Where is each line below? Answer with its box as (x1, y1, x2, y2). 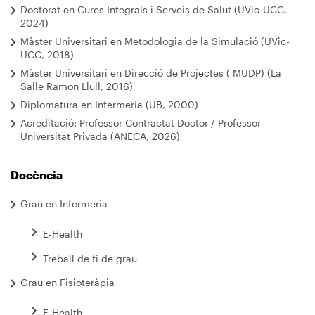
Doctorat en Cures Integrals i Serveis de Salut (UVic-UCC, (20, 3, 287, 15)
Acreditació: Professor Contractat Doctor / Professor (20, 116, 261, 129)
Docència (11, 167, 63, 181)
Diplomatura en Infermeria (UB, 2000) (20, 98, 198, 110)
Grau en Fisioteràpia (20, 276, 115, 288)
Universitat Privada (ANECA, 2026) (20, 129, 180, 142)
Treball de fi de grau (43, 252, 137, 264)
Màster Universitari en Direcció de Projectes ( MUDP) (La (20, 66, 281, 79)
